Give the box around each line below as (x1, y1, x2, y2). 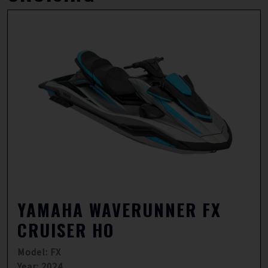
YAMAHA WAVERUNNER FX (17, 197, 221, 222)
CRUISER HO (17, 217, 114, 242)
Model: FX (17, 246, 61, 258)
